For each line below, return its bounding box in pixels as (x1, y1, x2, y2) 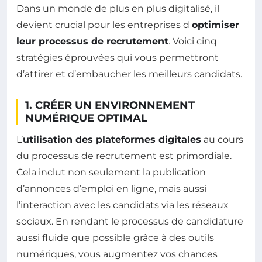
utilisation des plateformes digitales (23, 134, 201, 145)
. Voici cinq (168, 36, 217, 47)
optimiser (192, 19, 239, 30)
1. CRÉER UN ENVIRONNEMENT (25, 99, 195, 112)
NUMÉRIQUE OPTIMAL (25, 112, 147, 125)
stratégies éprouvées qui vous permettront (16, 52, 219, 63)
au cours (201, 134, 243, 145)
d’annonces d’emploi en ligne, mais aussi (16, 183, 206, 194)
